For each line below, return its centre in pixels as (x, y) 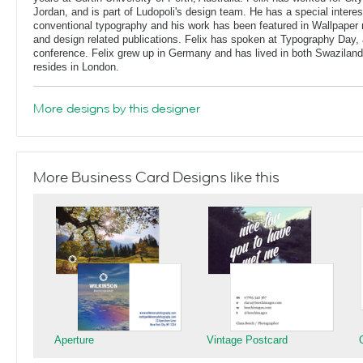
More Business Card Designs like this (156, 177)
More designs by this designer (117, 109)
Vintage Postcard (247, 340)
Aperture (74, 340)
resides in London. (76, 67)
